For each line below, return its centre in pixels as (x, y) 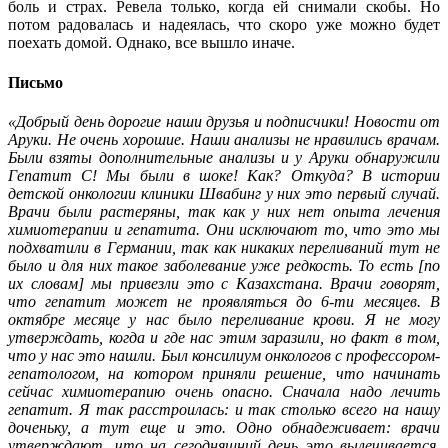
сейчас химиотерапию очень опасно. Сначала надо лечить (224, 391)
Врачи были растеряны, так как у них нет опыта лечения (224, 211)
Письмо (35, 82)
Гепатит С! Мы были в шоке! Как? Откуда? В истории (224, 175)
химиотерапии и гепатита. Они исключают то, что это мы (224, 229)
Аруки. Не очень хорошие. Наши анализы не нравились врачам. (224, 139)
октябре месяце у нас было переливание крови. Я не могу (224, 319)
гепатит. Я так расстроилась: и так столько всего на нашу (224, 409)
